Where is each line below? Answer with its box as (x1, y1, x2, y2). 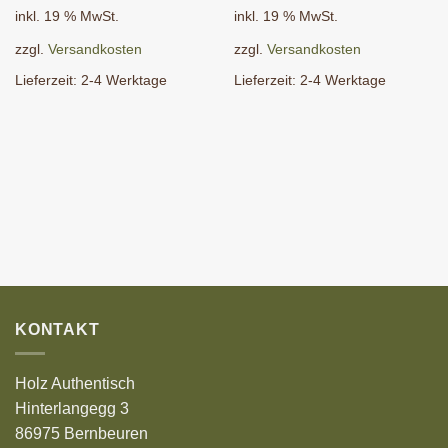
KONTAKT (15, 320, 100, 338)
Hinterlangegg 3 (15, 400, 129, 418)
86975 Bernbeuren (15, 425, 148, 443)
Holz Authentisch (15, 375, 135, 393)
